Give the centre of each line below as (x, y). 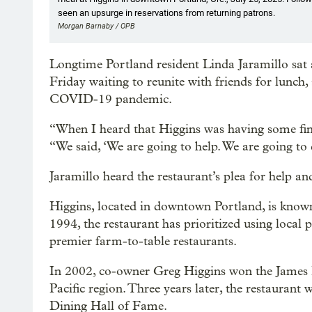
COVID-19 (81, 99)
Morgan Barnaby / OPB (96, 26)
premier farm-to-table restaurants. (143, 241)
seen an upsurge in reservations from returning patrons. (166, 13)
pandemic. (144, 99)
